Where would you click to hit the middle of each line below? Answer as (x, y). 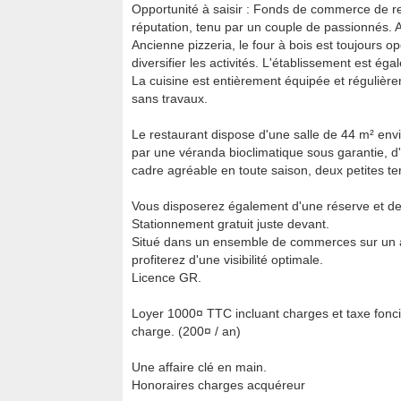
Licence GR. (166, 277)
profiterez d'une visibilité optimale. (227, 260)
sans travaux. (170, 98)
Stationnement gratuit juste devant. (230, 224)
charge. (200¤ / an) (186, 331)
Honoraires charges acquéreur (218, 385)
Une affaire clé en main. (199, 367)
